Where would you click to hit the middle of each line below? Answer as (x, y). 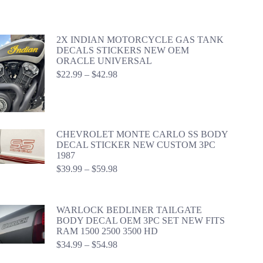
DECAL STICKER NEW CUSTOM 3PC (136, 144)
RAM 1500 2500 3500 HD (107, 231)
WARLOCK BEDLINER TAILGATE (129, 210)
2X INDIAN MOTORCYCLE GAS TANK (140, 40)
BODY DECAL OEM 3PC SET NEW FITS (141, 220)
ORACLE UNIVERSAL (104, 61)
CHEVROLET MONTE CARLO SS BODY (142, 134)
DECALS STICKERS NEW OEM (123, 50)
